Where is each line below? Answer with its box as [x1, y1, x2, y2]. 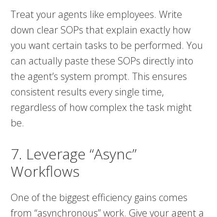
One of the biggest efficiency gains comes [11, 191, 188, 204]
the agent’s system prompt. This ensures [11, 70, 187, 83]
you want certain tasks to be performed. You [11, 39, 203, 52]
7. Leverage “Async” [11, 144, 137, 164]
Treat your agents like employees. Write [11, 8, 183, 21]
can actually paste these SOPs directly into [11, 54, 194, 68]
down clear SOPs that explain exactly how [11, 23, 191, 37]
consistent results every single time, [11, 85, 164, 99]
